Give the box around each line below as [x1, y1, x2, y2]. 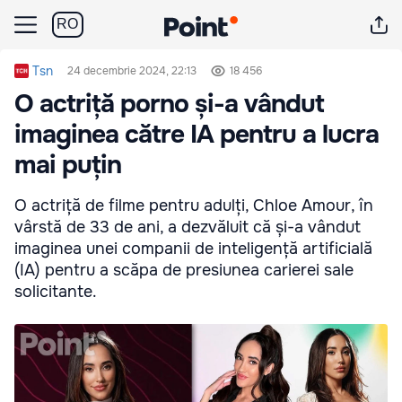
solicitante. [14, 282, 97, 301]
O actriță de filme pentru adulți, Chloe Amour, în [14, 196, 373, 215]
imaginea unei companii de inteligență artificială [14, 239, 372, 258]
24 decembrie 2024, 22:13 [67, 64, 197, 78]
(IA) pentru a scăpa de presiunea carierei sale [14, 260, 354, 280]
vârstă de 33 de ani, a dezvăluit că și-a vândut [14, 217, 361, 237]
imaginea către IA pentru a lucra [14, 118, 379, 151]
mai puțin [14, 149, 121, 181]
